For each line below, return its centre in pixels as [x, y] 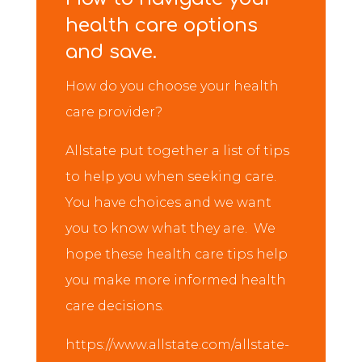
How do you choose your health [172, 86]
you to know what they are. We [170, 228]
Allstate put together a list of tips [177, 151]
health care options [161, 25]
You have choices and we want [168, 202]
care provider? [114, 112]
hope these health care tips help [176, 254]
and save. [111, 52]
